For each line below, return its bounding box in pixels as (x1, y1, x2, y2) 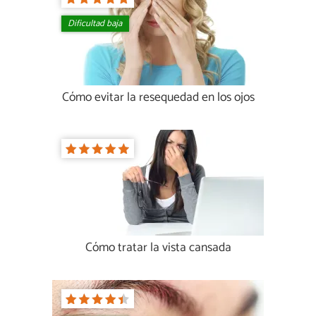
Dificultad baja (68, 16, 123, 32)
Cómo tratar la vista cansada (85, 238, 231, 259)
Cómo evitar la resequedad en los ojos (61, 87, 255, 109)
